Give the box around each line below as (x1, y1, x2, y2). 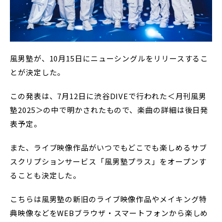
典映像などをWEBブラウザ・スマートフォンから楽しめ (10, 207, 209, 218)
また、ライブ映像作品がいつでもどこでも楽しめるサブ (10, 142, 207, 153)
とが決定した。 (10, 66, 65, 77)
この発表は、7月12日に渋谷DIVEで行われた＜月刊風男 (10, 90, 207, 101)
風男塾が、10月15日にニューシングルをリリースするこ (10, 53, 209, 63)
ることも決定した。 (10, 169, 81, 180)
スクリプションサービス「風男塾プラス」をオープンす (10, 156, 207, 166)
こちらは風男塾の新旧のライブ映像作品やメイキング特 (10, 193, 207, 204)
